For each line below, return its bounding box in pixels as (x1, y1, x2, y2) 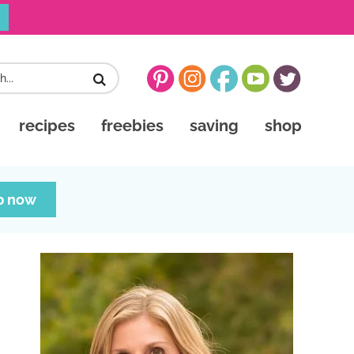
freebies (101, 116, 164, 135)
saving (190, 116, 239, 135)
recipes (19, 116, 75, 135)
